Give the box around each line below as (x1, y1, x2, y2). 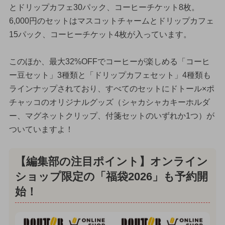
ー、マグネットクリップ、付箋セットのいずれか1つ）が (9, 111, 214, 121)
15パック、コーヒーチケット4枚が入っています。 (9, 30, 191, 39)
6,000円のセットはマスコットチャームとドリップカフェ (9, 17, 214, 26)
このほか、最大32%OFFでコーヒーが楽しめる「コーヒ (9, 57, 210, 66)
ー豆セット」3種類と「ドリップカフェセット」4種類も (9, 71, 211, 80)
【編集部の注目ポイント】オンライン (15, 156, 208, 168)
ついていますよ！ (9, 125, 73, 134)
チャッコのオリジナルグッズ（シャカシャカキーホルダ (9, 98, 210, 107)
